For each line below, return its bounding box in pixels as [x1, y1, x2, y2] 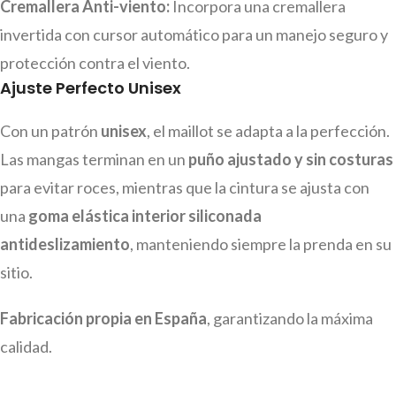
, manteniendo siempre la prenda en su [130, 234, 392, 255]
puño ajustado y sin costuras [188, 149, 393, 170]
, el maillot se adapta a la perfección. [147, 121, 390, 141]
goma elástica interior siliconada [28, 206, 262, 226]
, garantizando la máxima [207, 308, 373, 329]
